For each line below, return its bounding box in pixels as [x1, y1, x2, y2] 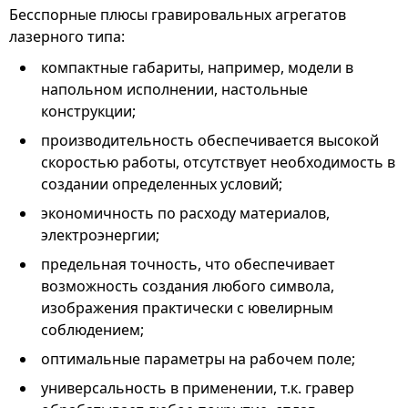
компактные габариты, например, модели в [41, 56, 353, 77]
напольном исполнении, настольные [41, 78, 308, 99]
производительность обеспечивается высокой [41, 129, 379, 150]
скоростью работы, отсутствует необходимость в [41, 151, 395, 172]
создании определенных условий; [41, 173, 282, 194]
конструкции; [41, 100, 136, 121]
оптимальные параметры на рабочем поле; [41, 348, 355, 369]
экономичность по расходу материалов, [41, 202, 330, 223]
